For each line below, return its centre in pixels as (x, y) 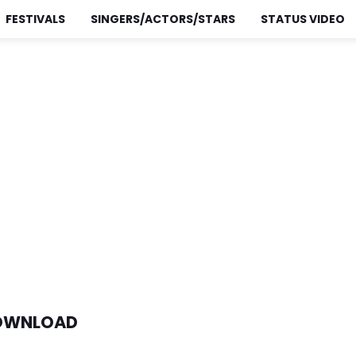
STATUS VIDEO (303, 19)
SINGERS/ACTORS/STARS (163, 19)
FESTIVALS (35, 19)
